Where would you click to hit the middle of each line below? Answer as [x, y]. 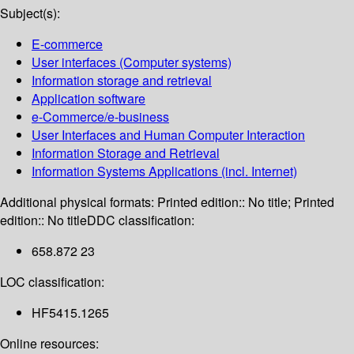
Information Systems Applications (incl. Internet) [164, 171]
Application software [88, 99]
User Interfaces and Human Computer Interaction [168, 135]
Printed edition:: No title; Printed [246, 202]
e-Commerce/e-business [100, 117]
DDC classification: [141, 220]
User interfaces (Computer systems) [132, 62]
